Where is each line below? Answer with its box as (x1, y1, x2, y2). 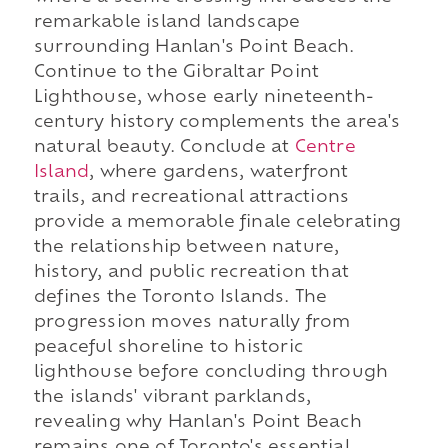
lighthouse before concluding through (33, 365, 389, 382)
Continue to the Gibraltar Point (33, 65, 320, 82)
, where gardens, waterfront (89, 165, 349, 182)
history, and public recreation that (33, 265, 349, 282)
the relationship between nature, (33, 240, 340, 257)
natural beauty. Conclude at (33, 140, 295, 157)
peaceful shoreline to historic (33, 340, 303, 357)
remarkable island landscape (33, 15, 301, 32)
